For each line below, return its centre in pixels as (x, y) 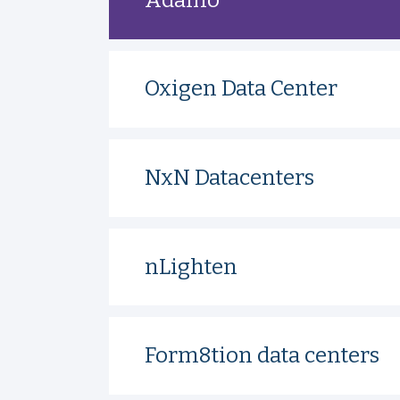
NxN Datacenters (229, 178)
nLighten (191, 267)
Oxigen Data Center (241, 89)
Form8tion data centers (262, 356)
